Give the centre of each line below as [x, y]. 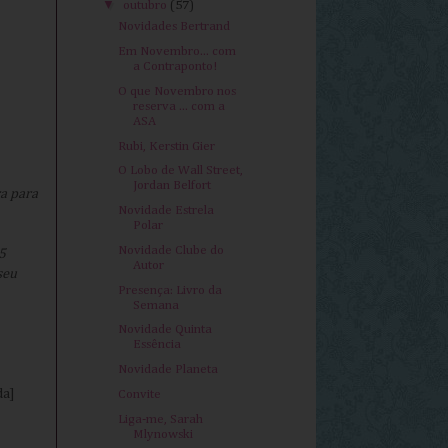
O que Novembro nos [177, 91]
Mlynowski [163, 434]
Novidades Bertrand [174, 27]
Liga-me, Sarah [161, 419]
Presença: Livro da [170, 290]
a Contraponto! [175, 67]
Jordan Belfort [172, 186]
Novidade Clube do [171, 250]
